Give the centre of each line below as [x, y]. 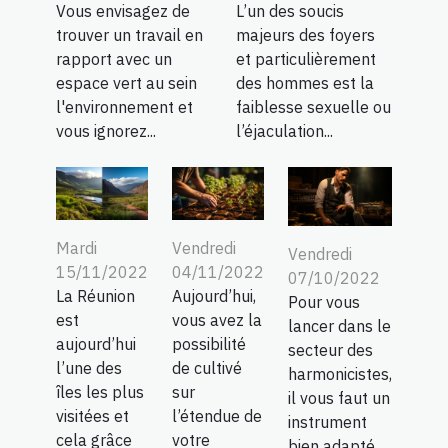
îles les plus [100, 391]
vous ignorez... [106, 130]
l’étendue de [217, 415]
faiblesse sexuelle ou [313, 106]
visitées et [92, 415]
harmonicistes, [340, 374]
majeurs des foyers [305, 34]
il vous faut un [339, 398]
